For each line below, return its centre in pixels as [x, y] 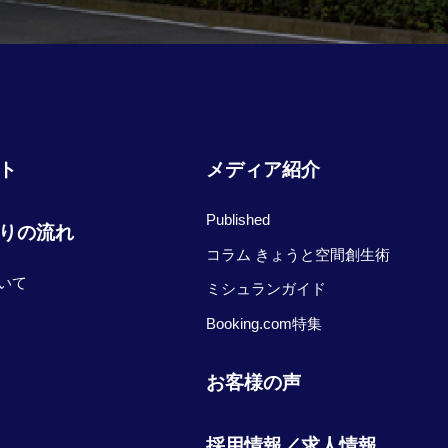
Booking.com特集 [264, 323]
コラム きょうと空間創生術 [298, 254]
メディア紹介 [263, 169]
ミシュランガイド [266, 289]
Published [238, 219]
